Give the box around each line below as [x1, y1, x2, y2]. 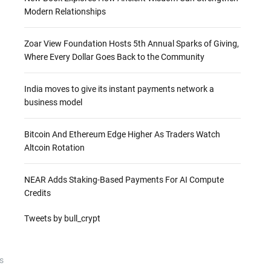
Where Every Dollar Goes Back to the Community [24, 52, 204, 62]
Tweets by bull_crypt [24, 214, 100, 223]
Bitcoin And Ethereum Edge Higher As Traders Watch [24, 129, 220, 139]
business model [24, 97, 82, 107]
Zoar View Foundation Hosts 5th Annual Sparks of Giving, [24, 39, 239, 48]
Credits [24, 188, 51, 198]
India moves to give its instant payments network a [24, 84, 214, 94]
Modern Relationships [24, 7, 106, 16]
